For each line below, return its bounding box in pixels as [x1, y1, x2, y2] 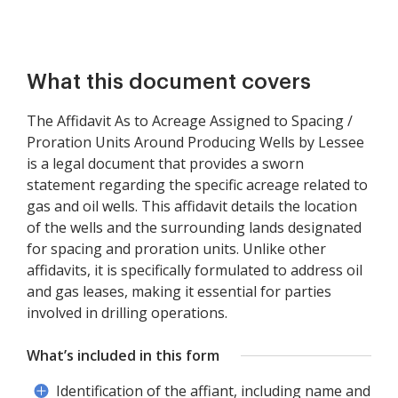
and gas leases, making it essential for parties [27, 282, 331, 301]
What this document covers [27, 71, 311, 92]
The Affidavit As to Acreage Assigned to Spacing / [27, 111, 353, 131]
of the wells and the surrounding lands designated [27, 218, 362, 237]
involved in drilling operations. [27, 303, 227, 322]
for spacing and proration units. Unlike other [27, 239, 326, 259]
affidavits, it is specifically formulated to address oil [27, 260, 362, 280]
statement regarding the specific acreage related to [27, 175, 368, 195]
